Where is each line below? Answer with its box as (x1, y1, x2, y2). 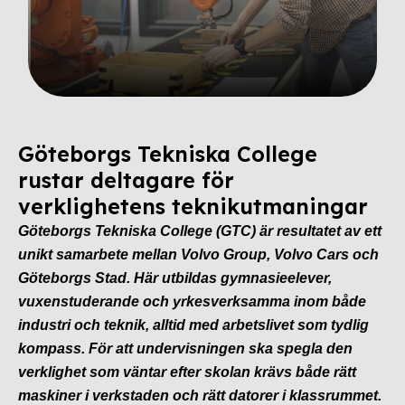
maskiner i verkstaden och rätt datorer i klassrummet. (18, 387, 381, 403)
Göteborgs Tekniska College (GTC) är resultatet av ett (18, 222, 381, 239)
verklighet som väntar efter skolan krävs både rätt (18, 363, 356, 380)
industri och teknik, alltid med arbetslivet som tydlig (18, 316, 369, 333)
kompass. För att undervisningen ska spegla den (18, 340, 353, 356)
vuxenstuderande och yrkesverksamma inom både (18, 293, 366, 309)
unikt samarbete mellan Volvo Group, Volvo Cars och (18, 246, 379, 262)
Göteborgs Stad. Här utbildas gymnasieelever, (18, 269, 332, 286)
